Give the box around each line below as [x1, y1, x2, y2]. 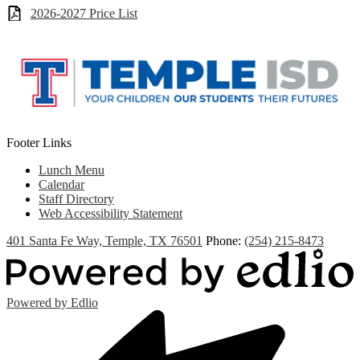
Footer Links [6, 135, 72, 149]
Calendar [39, 177, 84, 191]
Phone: [206, 233, 244, 247]
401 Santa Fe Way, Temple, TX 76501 [6, 233, 202, 247]
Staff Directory [39, 191, 114, 206]
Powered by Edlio [6, 295, 98, 309]
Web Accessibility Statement [39, 206, 182, 220]
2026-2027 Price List [31, 6, 137, 21]
